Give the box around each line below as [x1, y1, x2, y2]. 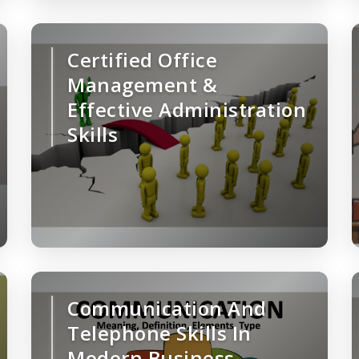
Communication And [67, 295, 267, 322]
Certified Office [67, 46, 217, 74]
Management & [67, 71, 217, 99]
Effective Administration [67, 96, 306, 123]
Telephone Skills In [67, 320, 252, 347]
